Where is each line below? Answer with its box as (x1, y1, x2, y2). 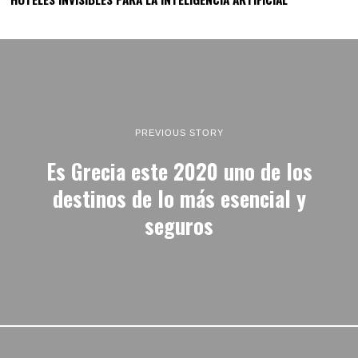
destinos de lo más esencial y (52, 182, 306, 214)
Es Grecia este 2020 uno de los (46, 155, 312, 187)
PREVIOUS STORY (134, 127, 224, 137)
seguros (145, 209, 213, 241)
